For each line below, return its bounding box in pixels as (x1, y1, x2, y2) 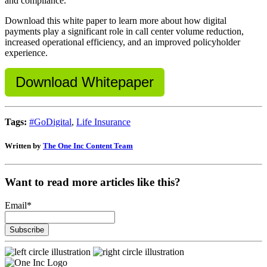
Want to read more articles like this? (5, 176, 181, 189)
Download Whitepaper (15, 74, 154, 91)
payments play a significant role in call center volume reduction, (5, 26, 244, 37)
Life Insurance (76, 117, 131, 128)
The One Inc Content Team (43, 141, 133, 150)
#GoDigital (29, 117, 72, 128)
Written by (5, 141, 43, 150)
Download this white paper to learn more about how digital (5, 15, 226, 26)
